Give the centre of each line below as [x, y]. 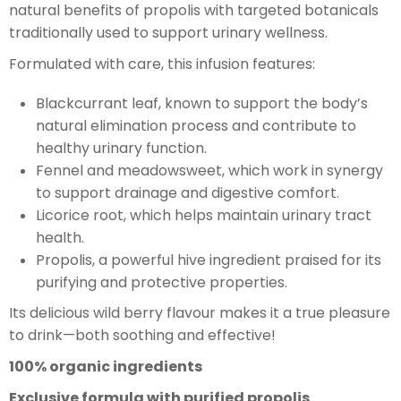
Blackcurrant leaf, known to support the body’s [202, 103]
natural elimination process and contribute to [196, 125]
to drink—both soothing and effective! [142, 335]
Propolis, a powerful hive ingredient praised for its [209, 260]
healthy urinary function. [121, 148]
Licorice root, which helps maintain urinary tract [204, 215]
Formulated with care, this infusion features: [162, 64]
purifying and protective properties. [162, 282]
